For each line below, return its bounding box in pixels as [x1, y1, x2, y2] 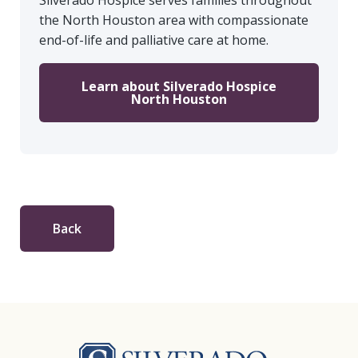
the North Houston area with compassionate [39, 11, 308, 29]
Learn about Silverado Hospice [82, 78, 276, 95]
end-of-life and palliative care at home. [39, 31, 268, 49]
